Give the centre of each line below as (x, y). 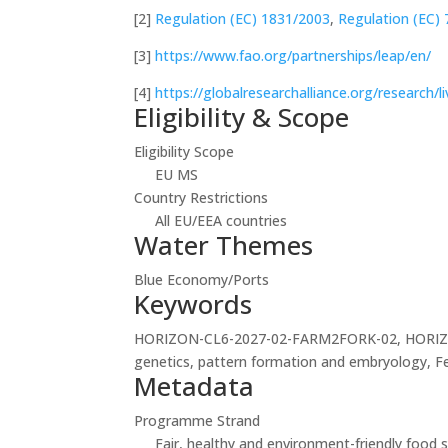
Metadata (194, 385)
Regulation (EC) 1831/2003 (243, 18)
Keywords (193, 303)
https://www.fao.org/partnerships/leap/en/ (293, 55)
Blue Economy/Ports (202, 279)
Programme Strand (197, 420)
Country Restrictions (201, 197)
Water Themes (224, 244)
